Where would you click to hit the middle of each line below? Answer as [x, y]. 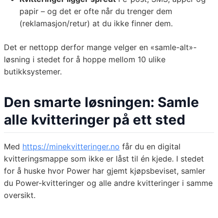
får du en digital [150, 147]
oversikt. [20, 195]
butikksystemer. [33, 72]
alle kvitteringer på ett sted [95, 120]
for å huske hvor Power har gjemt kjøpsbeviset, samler [105, 171]
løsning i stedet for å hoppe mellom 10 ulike [85, 60]
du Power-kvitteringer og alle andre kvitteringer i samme [108, 183]
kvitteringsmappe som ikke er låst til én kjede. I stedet [104, 159]
